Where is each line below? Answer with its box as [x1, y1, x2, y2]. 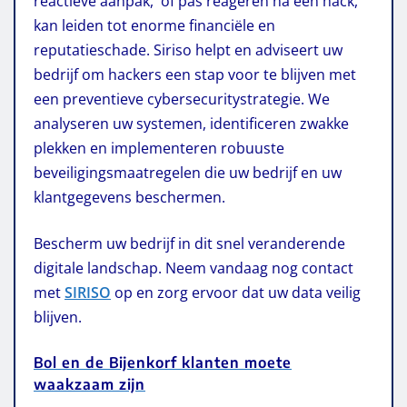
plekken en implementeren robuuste [34, 137, 284, 158]
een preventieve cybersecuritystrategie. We [34, 88, 330, 109]
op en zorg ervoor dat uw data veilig [111, 282, 361, 303]
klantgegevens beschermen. [34, 186, 225, 207]
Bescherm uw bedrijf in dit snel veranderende [34, 233, 345, 253]
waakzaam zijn [34, 374, 145, 393]
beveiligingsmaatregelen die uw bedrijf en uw [34, 162, 342, 183]
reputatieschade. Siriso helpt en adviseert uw [34, 39, 342, 60]
